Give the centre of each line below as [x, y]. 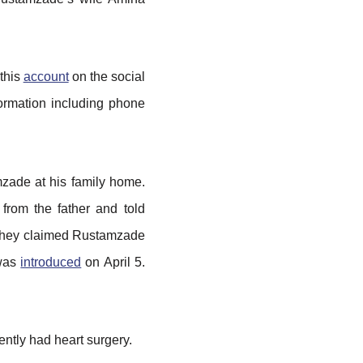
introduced [51, 262]
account [46, 77]
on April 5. [113, 262]
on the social [107, 77]
